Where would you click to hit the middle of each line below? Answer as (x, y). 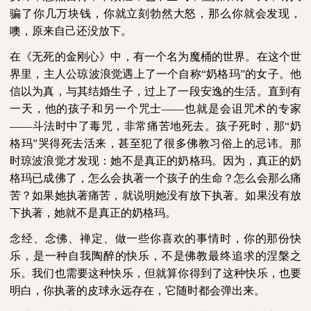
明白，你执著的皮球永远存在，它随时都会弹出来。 (137, 291)
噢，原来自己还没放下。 (71, 31)
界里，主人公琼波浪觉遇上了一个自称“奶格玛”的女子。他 (155, 74)
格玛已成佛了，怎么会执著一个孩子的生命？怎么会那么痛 (155, 178)
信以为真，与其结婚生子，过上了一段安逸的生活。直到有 (155, 92)
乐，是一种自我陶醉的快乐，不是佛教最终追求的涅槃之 (155, 256)
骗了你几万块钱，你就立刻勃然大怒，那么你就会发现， (155, 14)
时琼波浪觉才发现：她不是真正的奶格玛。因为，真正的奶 (155, 161)
